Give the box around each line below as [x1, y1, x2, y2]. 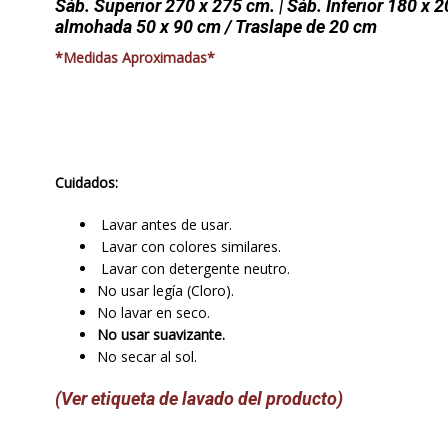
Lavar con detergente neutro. [96, 258, 290, 278]
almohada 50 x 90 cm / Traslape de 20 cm [54, 15, 377, 37]
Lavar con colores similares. [96, 236, 281, 256]
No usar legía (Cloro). [96, 280, 234, 300]
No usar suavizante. [96, 324, 225, 344]
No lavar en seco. [96, 302, 210, 322]
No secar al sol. [96, 346, 197, 366]
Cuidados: [54, 173, 118, 193]
